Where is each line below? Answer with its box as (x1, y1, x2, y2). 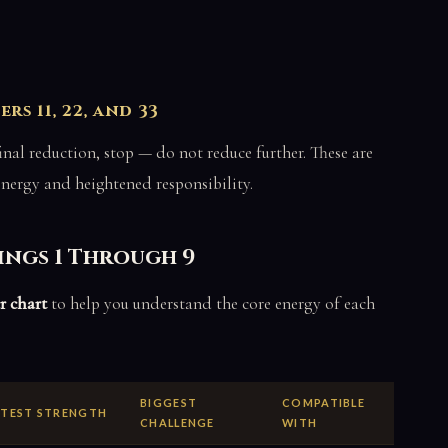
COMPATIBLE (282, 395, 366, 409)
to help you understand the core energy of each (47, 292, 375, 314)
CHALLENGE (140, 415, 215, 429)
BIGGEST (140, 395, 198, 409)
